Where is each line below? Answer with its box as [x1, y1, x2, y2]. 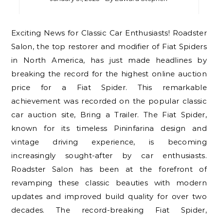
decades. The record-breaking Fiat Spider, [11, 205, 207, 215]
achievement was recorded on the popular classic [11, 96, 207, 106]
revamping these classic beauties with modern [11, 178, 207, 188]
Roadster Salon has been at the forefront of [11, 164, 207, 174]
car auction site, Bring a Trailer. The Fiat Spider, [11, 110, 207, 120]
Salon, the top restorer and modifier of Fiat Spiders [11, 42, 207, 52]
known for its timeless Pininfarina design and [11, 124, 207, 133]
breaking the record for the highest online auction [11, 69, 207, 79]
